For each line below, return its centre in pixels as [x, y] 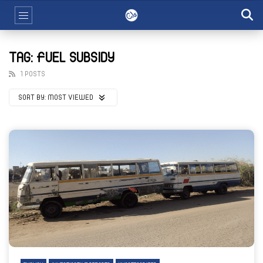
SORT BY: [32, 97]
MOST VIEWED [71, 97]
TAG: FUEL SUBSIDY [62, 58]
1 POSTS [32, 74]
